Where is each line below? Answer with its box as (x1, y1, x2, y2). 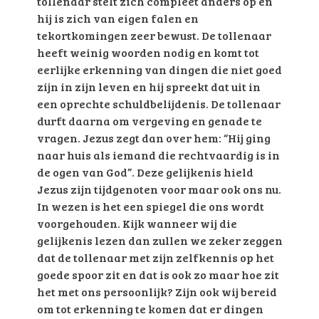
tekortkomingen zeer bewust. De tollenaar (36, 28, 271, 43)
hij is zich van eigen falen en (36, 11, 199, 26)
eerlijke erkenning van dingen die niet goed (36, 62, 282, 78)
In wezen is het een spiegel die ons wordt (36, 199, 264, 214)
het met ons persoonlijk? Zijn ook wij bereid (36, 284, 277, 300)
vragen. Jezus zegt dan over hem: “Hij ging (36, 130, 271, 146)
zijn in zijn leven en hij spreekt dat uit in (36, 79, 261, 95)
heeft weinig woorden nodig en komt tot (36, 45, 259, 61)
